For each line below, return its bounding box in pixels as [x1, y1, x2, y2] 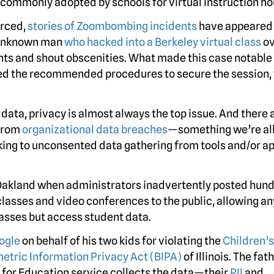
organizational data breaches [22, 123, 168, 136]
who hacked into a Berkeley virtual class [64, 35, 261, 48]
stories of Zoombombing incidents [28, 20, 197, 32]
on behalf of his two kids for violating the [20, 234, 223, 247]
